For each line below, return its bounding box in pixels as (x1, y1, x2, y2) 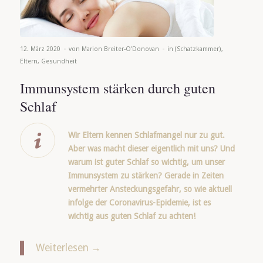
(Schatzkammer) (174, 45, 221, 53)
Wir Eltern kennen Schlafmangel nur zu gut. (68, 130, 225, 140)
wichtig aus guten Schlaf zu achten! (68, 211, 195, 221)
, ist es (187, 198, 211, 208)
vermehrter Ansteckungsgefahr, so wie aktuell (68, 184, 232, 194)
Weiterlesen (35, 242, 89, 254)
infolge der (68, 198, 109, 208)
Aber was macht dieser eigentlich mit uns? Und (68, 144, 235, 154)
